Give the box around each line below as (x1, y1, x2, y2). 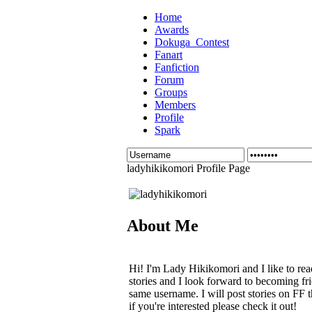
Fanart (155, 49, 182, 61)
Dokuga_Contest (155, 36, 229, 48)
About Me (127, 216, 198, 235)
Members (155, 99, 196, 111)
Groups (155, 86, 187, 98)
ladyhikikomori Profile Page (127, 162, 250, 174)
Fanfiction (155, 61, 199, 73)
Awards (155, 24, 189, 36)
